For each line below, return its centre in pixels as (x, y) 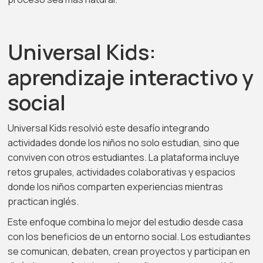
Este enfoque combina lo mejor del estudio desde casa (126, 222)
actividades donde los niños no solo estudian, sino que (124, 143)
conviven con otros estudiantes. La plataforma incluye (124, 157)
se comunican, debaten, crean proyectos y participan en (129, 251)
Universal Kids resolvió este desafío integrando (109, 128)
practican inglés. (43, 201)
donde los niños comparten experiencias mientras (116, 187)
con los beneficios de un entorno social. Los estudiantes (129, 237)
